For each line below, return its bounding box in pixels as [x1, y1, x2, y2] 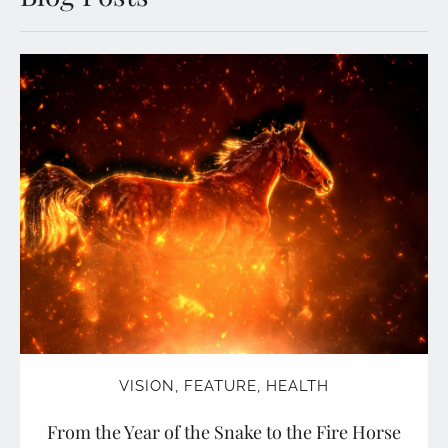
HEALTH [266, 377, 329, 396]
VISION [119, 377, 175, 396]
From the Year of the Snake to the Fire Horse [47, 420, 401, 445]
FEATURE [184, 377, 257, 396]
